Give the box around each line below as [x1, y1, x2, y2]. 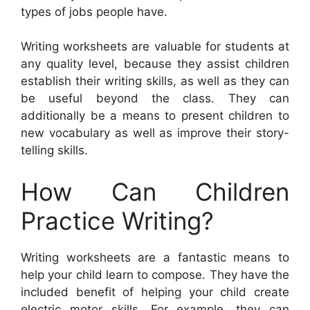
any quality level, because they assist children [21, 57, 289, 71]
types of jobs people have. [21, 4, 167, 19]
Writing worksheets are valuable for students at [21, 39, 289, 54]
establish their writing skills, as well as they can [21, 74, 289, 89]
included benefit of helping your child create [21, 284, 289, 299]
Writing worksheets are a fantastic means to [21, 250, 289, 264]
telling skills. [21, 143, 88, 158]
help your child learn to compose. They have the [21, 267, 289, 282]
